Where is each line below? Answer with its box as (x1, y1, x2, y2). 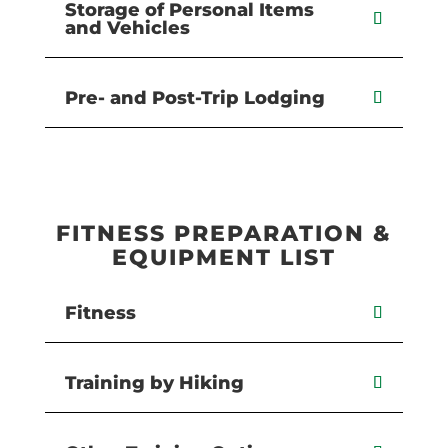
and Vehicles (64, 17, 190, 40)
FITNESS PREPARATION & (55, 219, 392, 247)
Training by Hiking (64, 371, 244, 394)
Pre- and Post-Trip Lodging (64, 87, 325, 110)
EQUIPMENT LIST (111, 243, 336, 271)
